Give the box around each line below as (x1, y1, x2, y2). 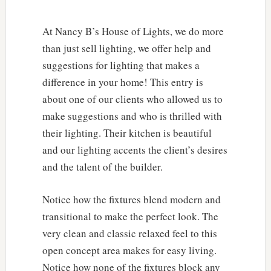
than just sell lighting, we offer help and (42, 41, 211, 55)
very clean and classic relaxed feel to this (42, 226, 217, 240)
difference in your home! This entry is (42, 74, 203, 89)
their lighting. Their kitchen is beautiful (42, 125, 212, 140)
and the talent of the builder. (42, 159, 163, 174)
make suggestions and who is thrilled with (42, 108, 222, 123)
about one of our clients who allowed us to (42, 91, 223, 106)
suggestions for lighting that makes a (42, 57, 200, 72)
